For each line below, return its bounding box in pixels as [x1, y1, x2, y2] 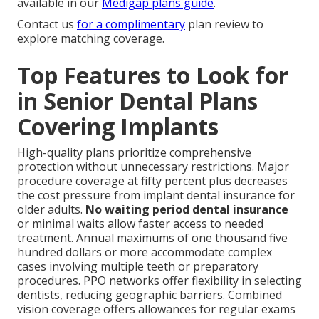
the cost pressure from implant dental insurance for [17, 187, 295, 204]
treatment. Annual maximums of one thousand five [17, 230, 288, 246]
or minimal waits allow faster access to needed [17, 216, 263, 232]
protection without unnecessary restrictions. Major [17, 159, 289, 175]
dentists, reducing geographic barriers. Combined [17, 287, 282, 303]
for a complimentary [77, 16, 185, 33]
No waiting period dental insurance [85, 202, 288, 218]
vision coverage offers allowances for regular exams [17, 301, 296, 318]
